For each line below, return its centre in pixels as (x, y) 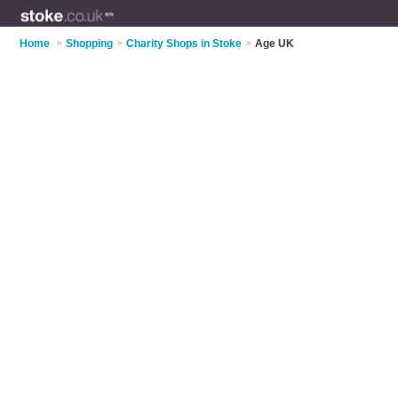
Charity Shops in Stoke (184, 44)
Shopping (90, 44)
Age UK (275, 44)
